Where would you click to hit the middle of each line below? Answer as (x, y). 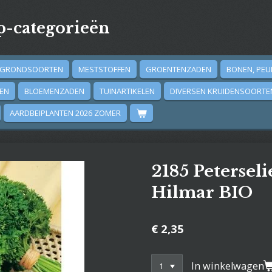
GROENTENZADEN (178, 69)
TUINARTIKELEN (127, 91)
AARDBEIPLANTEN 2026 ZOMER (65, 113)
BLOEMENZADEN (54, 91)
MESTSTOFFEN (104, 69)
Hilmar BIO (202, 192)
